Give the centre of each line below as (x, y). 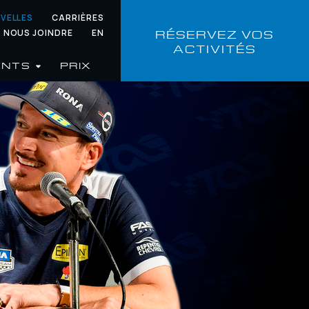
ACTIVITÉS (215, 48)
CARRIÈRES (78, 18)
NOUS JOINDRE (38, 33)
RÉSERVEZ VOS (215, 33)
